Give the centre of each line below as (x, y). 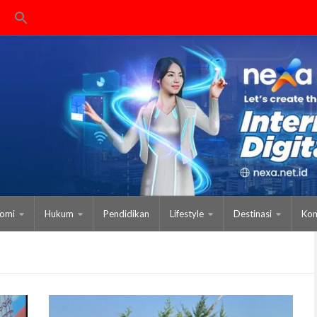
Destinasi (253, 213)
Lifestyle (187, 213)
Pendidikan (126, 213)
